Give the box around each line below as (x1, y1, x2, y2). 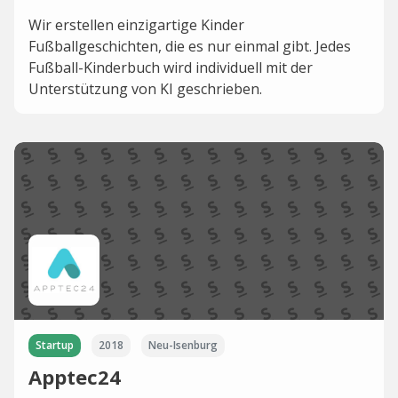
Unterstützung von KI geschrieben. (28, 79, 262, 99)
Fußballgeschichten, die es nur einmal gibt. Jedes (28, 36, 351, 57)
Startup (36, 338, 74, 354)
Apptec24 (28, 363, 121, 391)
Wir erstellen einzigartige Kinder (28, 15, 244, 36)
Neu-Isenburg (148, 338, 218, 354)
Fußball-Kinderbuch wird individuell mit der (28, 58, 313, 78)
